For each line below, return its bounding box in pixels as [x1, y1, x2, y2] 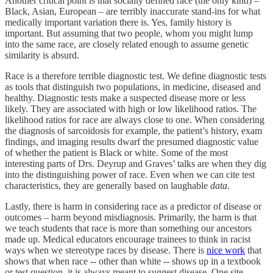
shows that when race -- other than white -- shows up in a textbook [5, 255, 261, 266]
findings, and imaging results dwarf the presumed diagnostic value [5, 136, 258, 147]
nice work [207, 244, 245, 255]
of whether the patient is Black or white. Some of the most [5, 147, 228, 158]
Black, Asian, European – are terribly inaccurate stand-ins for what [5, 5, 260, 16]
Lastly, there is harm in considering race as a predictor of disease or [5, 200, 261, 211]
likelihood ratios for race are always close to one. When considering [5, 114, 264, 125]
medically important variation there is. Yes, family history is [5, 16, 232, 27]
